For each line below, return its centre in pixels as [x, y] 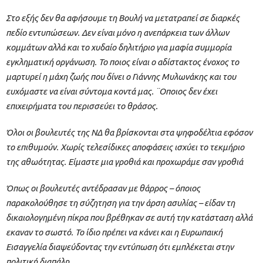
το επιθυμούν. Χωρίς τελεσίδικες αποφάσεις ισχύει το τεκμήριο [125, 147]
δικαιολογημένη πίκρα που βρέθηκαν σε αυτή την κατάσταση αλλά [129, 218]
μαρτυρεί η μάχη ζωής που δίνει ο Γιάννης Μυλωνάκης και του [121, 77]
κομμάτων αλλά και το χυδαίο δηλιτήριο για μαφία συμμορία [119, 48]
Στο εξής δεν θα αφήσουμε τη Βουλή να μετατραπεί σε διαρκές [123, 18]
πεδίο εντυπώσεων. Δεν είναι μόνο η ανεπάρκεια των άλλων [117, 33]
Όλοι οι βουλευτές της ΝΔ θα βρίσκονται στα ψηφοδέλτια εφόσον [129, 133]
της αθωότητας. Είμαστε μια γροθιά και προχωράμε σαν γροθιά [124, 162]
